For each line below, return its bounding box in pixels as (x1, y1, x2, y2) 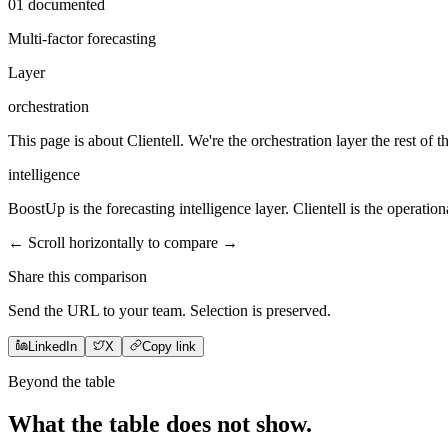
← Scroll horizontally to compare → (8, 233, 238, 251)
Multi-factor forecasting (8, 29, 156, 47)
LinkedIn (28, 338, 77, 354)
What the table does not (8, 410, 256, 437)
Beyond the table (8, 372, 115, 390)
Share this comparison (8, 267, 147, 285)
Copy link (142, 338, 196, 354)
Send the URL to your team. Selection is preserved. (8, 301, 331, 319)
